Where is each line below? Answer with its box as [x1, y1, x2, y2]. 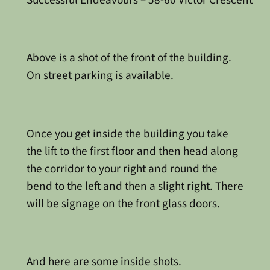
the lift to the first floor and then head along [26, 142, 238, 160]
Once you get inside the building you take [26, 125, 228, 142]
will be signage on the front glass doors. [26, 195, 220, 212]
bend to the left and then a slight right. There [26, 177, 243, 195]
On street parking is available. [26, 67, 174, 84]
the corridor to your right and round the [26, 160, 218, 177]
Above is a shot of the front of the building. [26, 49, 231, 67]
